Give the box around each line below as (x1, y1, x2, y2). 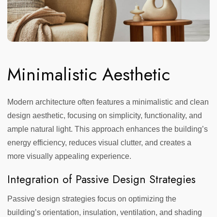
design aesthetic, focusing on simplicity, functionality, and (7, 111, 202, 120)
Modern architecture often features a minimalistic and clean (7, 98, 209, 107)
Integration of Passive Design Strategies (7, 171, 196, 187)
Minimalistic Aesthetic (7, 62, 170, 88)
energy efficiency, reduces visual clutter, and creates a (7, 139, 191, 147)
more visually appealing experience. (7, 152, 131, 161)
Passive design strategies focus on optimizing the (7, 194, 176, 203)
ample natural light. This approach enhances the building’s (7, 125, 208, 134)
